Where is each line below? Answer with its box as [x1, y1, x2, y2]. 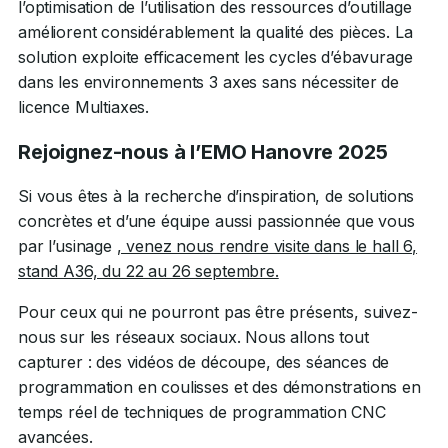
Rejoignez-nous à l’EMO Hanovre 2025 [18, 139, 388, 164]
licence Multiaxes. [18, 96, 150, 117]
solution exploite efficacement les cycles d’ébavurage [18, 46, 413, 67]
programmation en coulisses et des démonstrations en [18, 376, 421, 397]
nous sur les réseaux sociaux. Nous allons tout [18, 326, 369, 347]
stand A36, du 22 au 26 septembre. [18, 260, 279, 281]
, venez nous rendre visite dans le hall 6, [116, 235, 418, 256]
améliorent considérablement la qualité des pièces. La [18, 21, 413, 42]
